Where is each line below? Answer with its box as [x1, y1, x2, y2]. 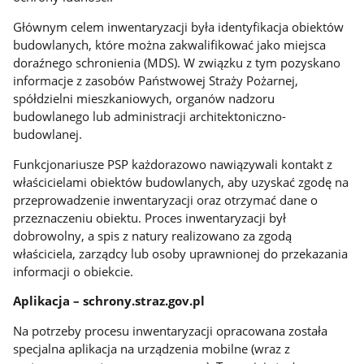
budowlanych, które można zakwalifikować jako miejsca [13, 37, 327, 54]
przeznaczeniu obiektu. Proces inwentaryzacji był [13, 209, 287, 226]
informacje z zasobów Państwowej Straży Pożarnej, [13, 72, 299, 89]
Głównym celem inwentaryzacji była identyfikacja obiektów [13, 19, 344, 36]
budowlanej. [13, 126, 83, 143]
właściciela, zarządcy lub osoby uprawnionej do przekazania [13, 245, 349, 262]
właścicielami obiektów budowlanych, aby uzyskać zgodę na [13, 173, 349, 190]
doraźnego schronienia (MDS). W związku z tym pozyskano [13, 54, 341, 71]
